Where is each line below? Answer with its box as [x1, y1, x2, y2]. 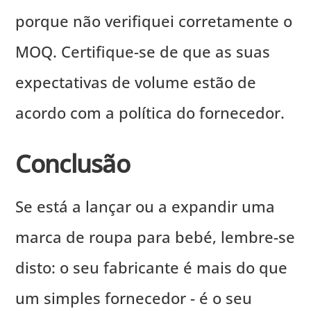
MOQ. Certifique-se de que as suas [15, 41, 271, 62]
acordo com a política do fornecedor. [15, 102, 285, 124]
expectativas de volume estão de [15, 72, 257, 93]
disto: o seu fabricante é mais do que [15, 257, 288, 278]
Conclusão [15, 146, 131, 180]
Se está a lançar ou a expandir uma [15, 196, 276, 217]
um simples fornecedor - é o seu [15, 287, 253, 309]
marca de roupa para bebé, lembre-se [15, 226, 296, 248]
